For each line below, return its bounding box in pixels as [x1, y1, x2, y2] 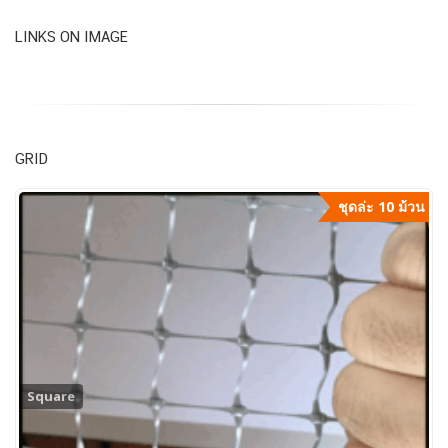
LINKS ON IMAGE [15, 28, 128, 46]
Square [27, 387, 76, 406]
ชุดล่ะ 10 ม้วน [337, 197, 425, 217]
